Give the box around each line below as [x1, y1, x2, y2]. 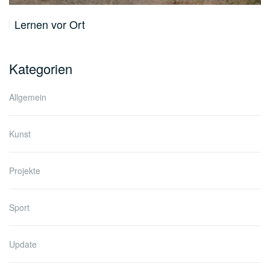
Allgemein [9, 90, 46, 103]
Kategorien [9, 58, 72, 78]
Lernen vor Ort [14, 16, 85, 32]
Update [9, 237, 37, 250]
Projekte [9, 164, 40, 177]
